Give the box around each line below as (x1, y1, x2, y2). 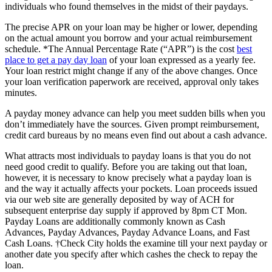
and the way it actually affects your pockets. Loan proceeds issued (5, 183, 257, 194)
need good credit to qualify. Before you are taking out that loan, (5, 161, 247, 172)
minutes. (5, 87, 37, 98)
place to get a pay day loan (5, 54, 107, 65)
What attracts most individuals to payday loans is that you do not (5, 150, 251, 161)
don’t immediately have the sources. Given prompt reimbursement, (5, 118, 259, 129)
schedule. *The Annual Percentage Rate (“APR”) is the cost (5, 43, 237, 54)
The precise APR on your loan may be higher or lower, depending (5, 21, 257, 32)
